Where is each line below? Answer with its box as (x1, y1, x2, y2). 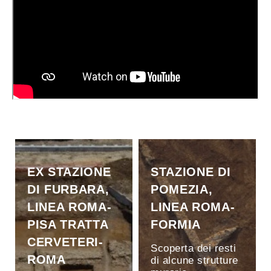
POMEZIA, (151, 182, 213, 196)
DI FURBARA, (27, 182, 109, 196)
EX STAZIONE (27, 165, 111, 178)
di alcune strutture (151, 254, 238, 266)
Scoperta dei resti (151, 242, 236, 254)
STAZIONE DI (151, 165, 231, 178)
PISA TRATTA (27, 217, 108, 231)
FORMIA (151, 217, 201, 231)
